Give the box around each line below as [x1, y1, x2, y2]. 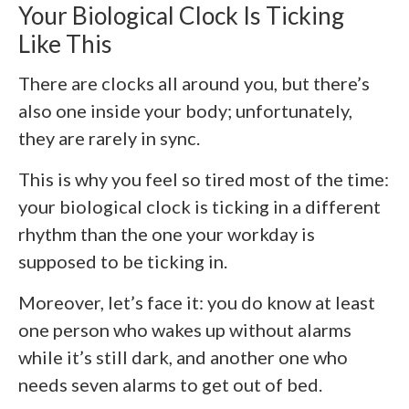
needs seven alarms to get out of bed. [18, 372, 322, 395]
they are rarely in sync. [18, 126, 200, 149]
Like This [18, 29, 112, 59]
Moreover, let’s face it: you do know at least [18, 290, 375, 313]
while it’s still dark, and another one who [18, 345, 348, 368]
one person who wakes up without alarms [18, 318, 351, 341]
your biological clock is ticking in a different [18, 194, 381, 217]
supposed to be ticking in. [18, 249, 227, 272]
